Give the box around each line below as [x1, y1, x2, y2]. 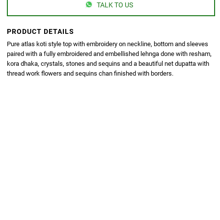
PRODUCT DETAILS [7, 27, 75, 35]
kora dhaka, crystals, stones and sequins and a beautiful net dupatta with [7, 59, 210, 67]
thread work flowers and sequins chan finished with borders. [7, 69, 174, 77]
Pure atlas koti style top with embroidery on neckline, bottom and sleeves [7, 40, 209, 48]
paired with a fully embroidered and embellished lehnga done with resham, [7, 50, 212, 57]
